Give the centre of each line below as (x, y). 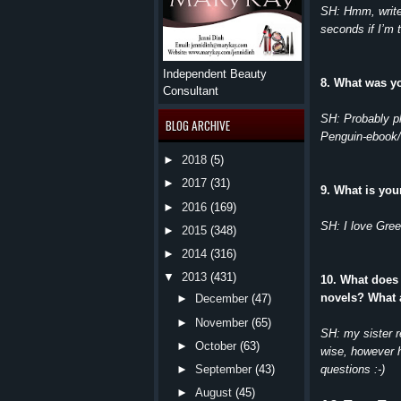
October (216, 346)
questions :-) (353, 369)
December (222, 299)
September (224, 370)
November (222, 322)
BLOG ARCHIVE (198, 125)
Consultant (191, 91)
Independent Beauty (215, 74)
